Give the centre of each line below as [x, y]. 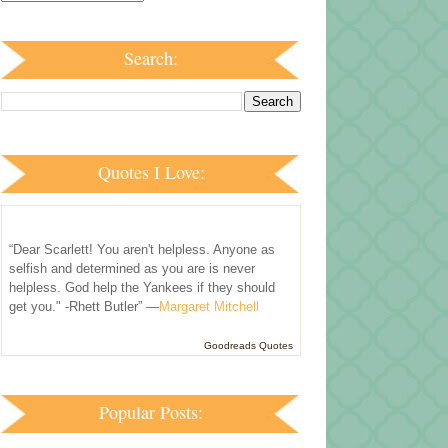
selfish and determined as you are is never [132, 269]
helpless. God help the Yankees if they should [142, 288]
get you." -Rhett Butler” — [84, 307]
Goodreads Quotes [248, 346]
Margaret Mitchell [209, 307]
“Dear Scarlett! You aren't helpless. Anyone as [142, 250]
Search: [151, 57]
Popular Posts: [151, 412]
